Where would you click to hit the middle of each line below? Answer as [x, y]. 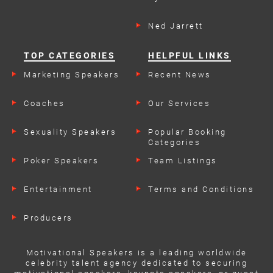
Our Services [179, 103]
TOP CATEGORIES [69, 55]
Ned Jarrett [176, 26]
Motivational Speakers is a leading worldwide [136, 252]
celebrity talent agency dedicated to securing [136, 263]
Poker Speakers [61, 160]
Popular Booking [187, 132]
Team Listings [183, 160]
